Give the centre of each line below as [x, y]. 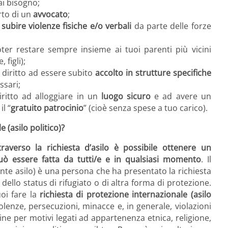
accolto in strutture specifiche [153, 73]
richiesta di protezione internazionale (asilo [125, 195]
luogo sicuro [126, 96]
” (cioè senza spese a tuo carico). [146, 108]
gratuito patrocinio [47, 108]
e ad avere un [181, 96]
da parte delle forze [171, 26]
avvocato [50, 15]
